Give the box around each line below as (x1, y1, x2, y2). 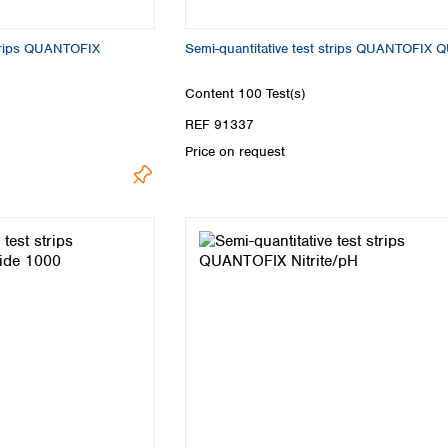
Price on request (185, 143, 285, 161)
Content (185, 85, 238, 103)
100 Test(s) (238, 85, 305, 103)
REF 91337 (185, 116, 254, 134)
